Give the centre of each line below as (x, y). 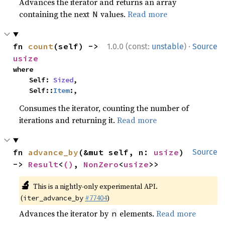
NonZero (101, 164)
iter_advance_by (53, 198)
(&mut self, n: (116, 152)
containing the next (55, 14)
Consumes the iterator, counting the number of (104, 108)
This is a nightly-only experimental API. (95, 186)
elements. (137, 213)
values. (113, 14)
